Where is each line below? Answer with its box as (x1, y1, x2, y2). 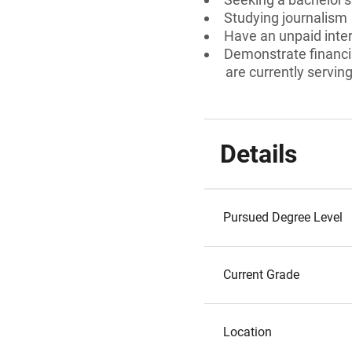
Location (223, 324, 272, 339)
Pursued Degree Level (223, 210, 343, 225)
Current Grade (223, 267, 299, 282)
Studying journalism (224, 9, 347, 26)
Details (220, 139, 297, 169)
